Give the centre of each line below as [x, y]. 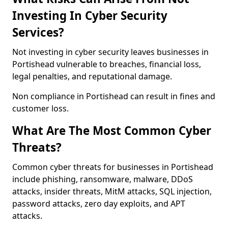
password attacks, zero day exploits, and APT [99, 204]
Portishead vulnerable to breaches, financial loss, [107, 64]
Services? [38, 32]
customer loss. [40, 108]
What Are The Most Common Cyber [112, 131]
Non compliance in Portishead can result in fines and [114, 96]
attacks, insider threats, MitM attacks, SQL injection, [112, 191]
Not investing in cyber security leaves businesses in [110, 52]
